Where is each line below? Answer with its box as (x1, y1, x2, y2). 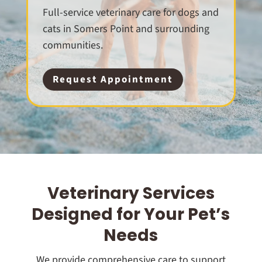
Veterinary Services (47, 182, 215, 205)
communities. (42, 37, 103, 53)
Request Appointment (52, 73, 173, 87)
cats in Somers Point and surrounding (42, 21, 209, 36)
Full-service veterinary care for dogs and (42, 5, 219, 20)
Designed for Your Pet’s (32, 203, 230, 226)
